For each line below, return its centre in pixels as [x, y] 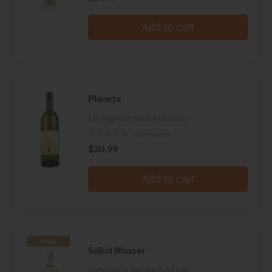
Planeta [104, 98]
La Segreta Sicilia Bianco [138, 117]
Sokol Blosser [117, 250]
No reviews [152, 134]
